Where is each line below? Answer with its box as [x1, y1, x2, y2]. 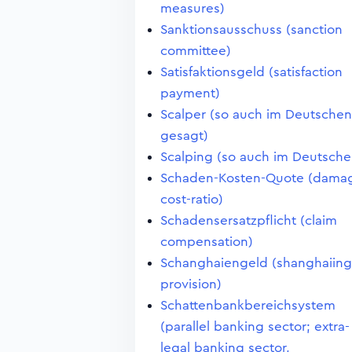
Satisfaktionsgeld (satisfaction [160, 65, 343, 79]
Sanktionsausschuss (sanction [160, 23, 343, 36]
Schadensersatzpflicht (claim [160, 214, 337, 227]
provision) [160, 277, 222, 291]
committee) [160, 44, 231, 57]
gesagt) [160, 129, 208, 142]
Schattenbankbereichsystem [160, 299, 335, 312]
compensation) [160, 235, 253, 248]
